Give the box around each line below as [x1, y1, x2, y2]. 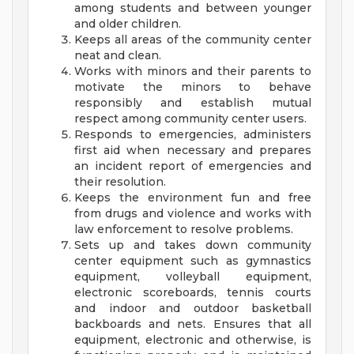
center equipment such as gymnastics [74, 254, 311, 269]
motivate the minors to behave [74, 80, 311, 95]
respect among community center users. [74, 111, 307, 126]
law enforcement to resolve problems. [74, 222, 293, 237]
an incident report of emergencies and [74, 159, 311, 174]
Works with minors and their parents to [74, 64, 311, 79]
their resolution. [74, 175, 166, 190]
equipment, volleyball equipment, [74, 269, 311, 284]
